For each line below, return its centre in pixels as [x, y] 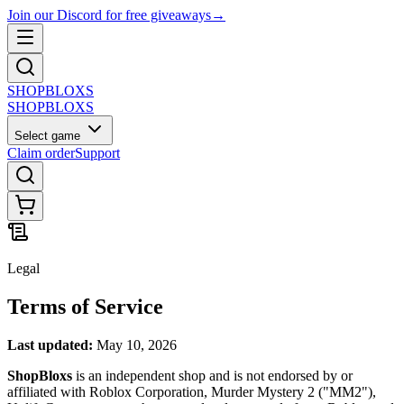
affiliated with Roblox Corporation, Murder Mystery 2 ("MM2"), [192, 391]
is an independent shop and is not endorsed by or [212, 375]
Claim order [41, 153]
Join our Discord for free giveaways [109, 15]
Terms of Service [85, 306]
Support [97, 153]
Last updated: [50, 344]
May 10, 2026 [135, 344]
